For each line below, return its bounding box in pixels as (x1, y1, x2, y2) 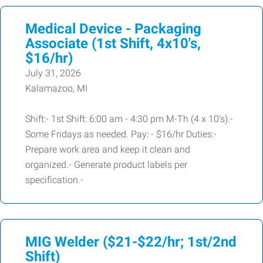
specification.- (25, 174, 83, 186)
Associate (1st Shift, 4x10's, (25, 35, 201, 52)
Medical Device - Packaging (25, 21, 201, 37)
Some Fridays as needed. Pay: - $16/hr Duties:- (25, 129, 217, 140)
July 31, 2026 (25, 68, 81, 79)
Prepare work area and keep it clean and (25, 144, 190, 155)
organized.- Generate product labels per (25, 159, 187, 170)
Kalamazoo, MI (25, 83, 87, 94)
